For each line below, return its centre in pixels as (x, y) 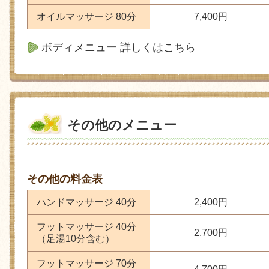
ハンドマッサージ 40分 (86, 202)
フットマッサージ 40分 (86, 227)
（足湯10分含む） (76, 239)
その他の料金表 (65, 179)
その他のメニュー (122, 125)
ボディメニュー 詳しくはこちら (119, 47)
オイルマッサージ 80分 (86, 17)
